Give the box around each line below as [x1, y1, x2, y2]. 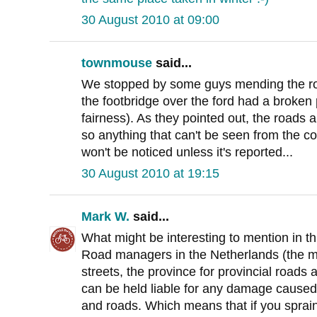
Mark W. [81, 209, 129, 224]
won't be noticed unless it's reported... [81, 145, 293, 160]
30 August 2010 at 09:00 [81, 13, 219, 28]
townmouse [81, 56, 152, 71]
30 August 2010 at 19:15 [81, 166, 219, 181]
